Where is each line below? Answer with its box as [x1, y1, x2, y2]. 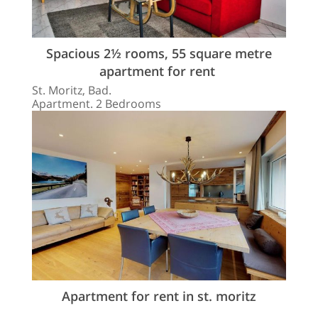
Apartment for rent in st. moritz [62, 287, 256, 305]
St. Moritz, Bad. [32, 82, 111, 99]
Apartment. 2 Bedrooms [32, 96, 161, 112]
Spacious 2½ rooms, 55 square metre [46, 45, 272, 62]
